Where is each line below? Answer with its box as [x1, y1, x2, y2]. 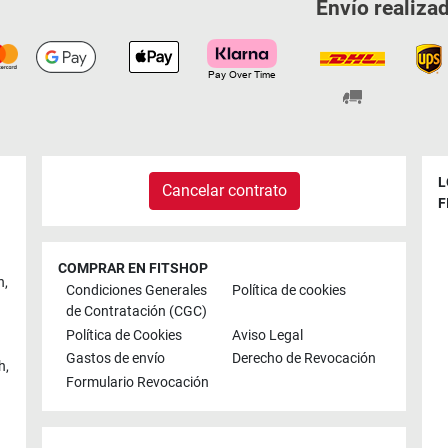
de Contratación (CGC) [66, 303, 207, 321]
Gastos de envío [66, 350, 165, 368]
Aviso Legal [232, 326, 303, 344]
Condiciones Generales [66, 282, 207, 300]
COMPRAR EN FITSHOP [58, 259, 208, 277]
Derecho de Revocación [232, 350, 376, 368]
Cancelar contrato [161, 180, 287, 200]
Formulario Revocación [66, 374, 209, 392]
